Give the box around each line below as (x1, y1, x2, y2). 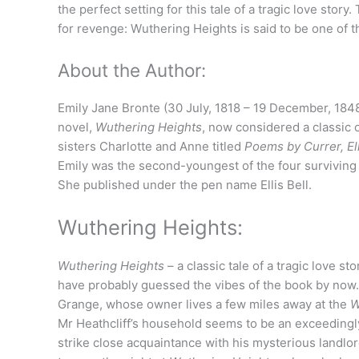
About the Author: (58, 58, 206, 81)
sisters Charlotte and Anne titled (58, 138, 244, 154)
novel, (58, 119, 95, 135)
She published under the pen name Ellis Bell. (58, 176, 312, 192)
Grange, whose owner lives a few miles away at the (58, 296, 350, 312)
